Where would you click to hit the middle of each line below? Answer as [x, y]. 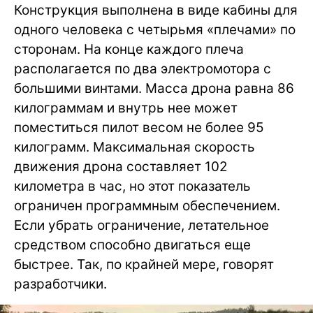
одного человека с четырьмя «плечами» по [155, 29]
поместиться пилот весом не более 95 [139, 127]
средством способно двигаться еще [132, 245]
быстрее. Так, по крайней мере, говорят [144, 264]
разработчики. [60, 284]
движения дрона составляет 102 [121, 166]
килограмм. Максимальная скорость [134, 147]
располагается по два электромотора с [143, 68]
